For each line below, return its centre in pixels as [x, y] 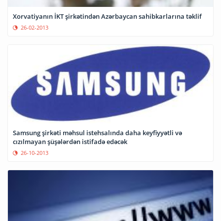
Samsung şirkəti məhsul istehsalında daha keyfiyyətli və [97, 132]
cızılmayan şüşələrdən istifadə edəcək [70, 141]
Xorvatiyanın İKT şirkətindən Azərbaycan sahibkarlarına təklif [107, 16]
